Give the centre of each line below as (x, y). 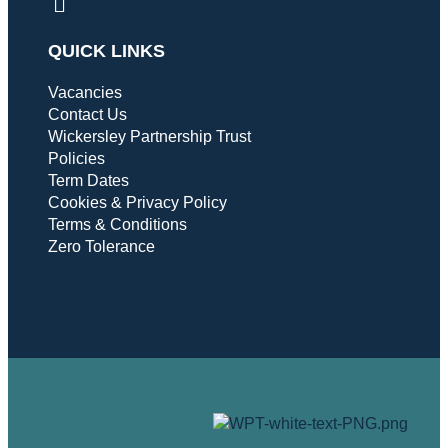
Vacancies (85, 92)
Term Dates (89, 180)
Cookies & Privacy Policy (138, 202)
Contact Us (88, 114)
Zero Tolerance (102, 246)
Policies (77, 158)
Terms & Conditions (118, 224)
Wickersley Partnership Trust (150, 136)
